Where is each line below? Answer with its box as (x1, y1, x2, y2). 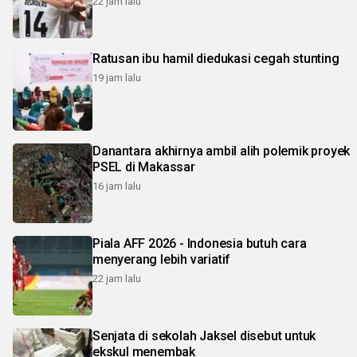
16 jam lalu (92, 180, 141, 192)
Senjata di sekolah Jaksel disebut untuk (92, 328, 316, 343)
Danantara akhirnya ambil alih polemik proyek (92, 143, 351, 159)
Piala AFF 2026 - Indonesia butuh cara (92, 236, 307, 251)
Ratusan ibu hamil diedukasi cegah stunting (92, 51, 339, 66)
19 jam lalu (92, 72, 141, 84)
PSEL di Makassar (92, 159, 195, 175)
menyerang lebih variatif (92, 252, 231, 267)
